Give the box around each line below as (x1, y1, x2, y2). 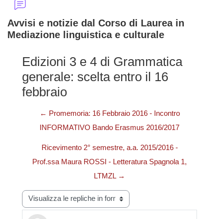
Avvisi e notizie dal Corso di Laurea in (7, 17, 184, 28)
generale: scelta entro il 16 (22, 69, 168, 84)
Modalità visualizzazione (22, 191, 107, 199)
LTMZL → (94, 172, 125, 180)
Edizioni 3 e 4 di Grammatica (22, 54, 182, 69)
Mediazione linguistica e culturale (7, 29, 164, 40)
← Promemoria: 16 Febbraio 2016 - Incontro (39, 109, 180, 117)
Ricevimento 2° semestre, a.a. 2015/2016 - (41, 143, 178, 152)
